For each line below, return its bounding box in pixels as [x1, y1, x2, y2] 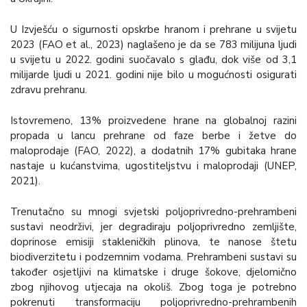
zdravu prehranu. [10, 83, 87, 97]
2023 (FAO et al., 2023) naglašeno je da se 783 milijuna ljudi [10, 38, 297, 52]
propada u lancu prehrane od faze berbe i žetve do [10, 128, 297, 143]
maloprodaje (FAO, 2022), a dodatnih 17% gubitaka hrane [10, 143, 297, 158]
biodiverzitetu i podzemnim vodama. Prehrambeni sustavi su [10, 249, 297, 264]
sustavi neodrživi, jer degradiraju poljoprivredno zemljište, [10, 219, 297, 234]
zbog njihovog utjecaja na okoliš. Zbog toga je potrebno [10, 280, 297, 294]
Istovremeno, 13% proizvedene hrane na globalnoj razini [10, 113, 297, 127]
